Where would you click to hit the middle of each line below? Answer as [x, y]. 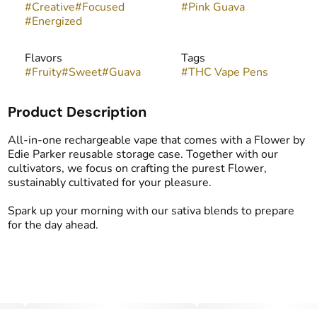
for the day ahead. [53, 225]
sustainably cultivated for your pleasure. [109, 183]
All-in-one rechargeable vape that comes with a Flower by [156, 140]
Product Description [77, 112]
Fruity [46, 72]
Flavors [43, 58]
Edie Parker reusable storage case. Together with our [143, 154]
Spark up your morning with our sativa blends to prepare [151, 211]
